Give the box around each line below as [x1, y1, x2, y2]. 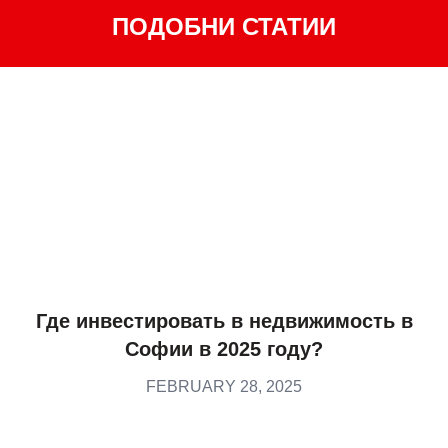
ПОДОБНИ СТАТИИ [112, 13, 336, 41]
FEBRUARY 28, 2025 [146, 378, 302, 396]
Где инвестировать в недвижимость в [35, 310, 413, 333]
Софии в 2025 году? [125, 338, 323, 361]
